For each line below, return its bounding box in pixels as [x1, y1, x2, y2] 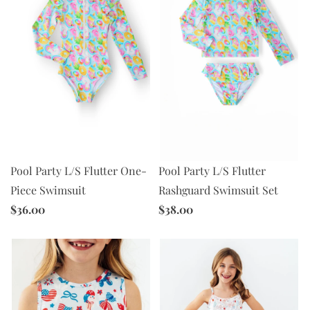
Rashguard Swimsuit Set [158, 182, 278, 197]
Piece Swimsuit [10, 182, 86, 197]
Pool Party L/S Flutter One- [10, 163, 147, 178]
